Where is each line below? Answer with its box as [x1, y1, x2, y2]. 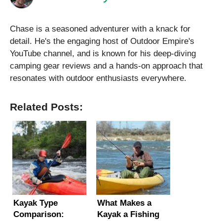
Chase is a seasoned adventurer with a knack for [10, 24, 190, 34]
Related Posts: [10, 101, 83, 113]
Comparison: [13, 210, 64, 220]
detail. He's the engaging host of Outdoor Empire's [10, 37, 194, 46]
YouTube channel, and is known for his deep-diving [10, 49, 196, 59]
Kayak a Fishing [97, 210, 159, 220]
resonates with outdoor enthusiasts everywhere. [10, 74, 186, 83]
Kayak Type [13, 198, 58, 208]
